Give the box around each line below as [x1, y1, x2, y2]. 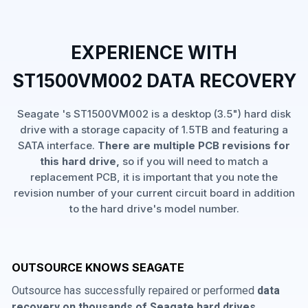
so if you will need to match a [120, 155, 268, 168]
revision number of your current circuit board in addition [13, 186, 295, 199]
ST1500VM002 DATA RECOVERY [12, 70, 296, 91]
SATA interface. [18, 139, 98, 152]
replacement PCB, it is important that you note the [30, 170, 278, 184]
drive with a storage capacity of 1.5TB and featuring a [20, 123, 288, 136]
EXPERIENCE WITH [71, 42, 237, 63]
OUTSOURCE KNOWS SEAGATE [12, 261, 184, 274]
